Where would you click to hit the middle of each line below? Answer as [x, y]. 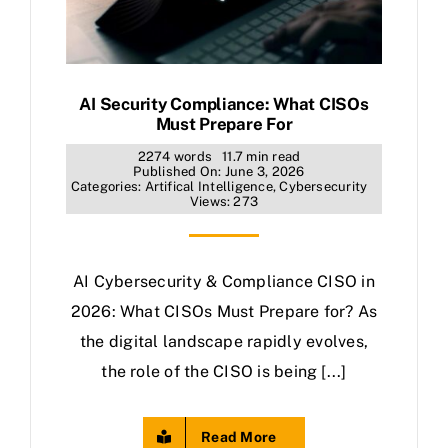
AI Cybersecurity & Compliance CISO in [224, 281]
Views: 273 [224, 201]
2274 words [175, 156]
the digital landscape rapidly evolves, [224, 341]
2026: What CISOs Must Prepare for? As [224, 311]
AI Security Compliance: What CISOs [224, 103]
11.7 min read [261, 156]
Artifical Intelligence [208, 186]
